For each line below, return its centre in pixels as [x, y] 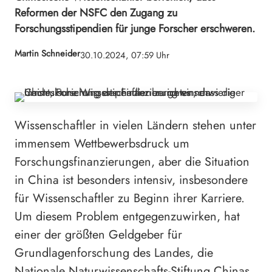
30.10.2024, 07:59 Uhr [125, 56]
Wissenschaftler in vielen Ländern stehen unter [135, 125]
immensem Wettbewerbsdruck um [102, 143]
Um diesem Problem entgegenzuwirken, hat [127, 216]
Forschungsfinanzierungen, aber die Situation [132, 161]
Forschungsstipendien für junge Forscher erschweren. [135, 28]
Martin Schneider [47, 54]
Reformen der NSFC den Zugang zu [96, 12]
